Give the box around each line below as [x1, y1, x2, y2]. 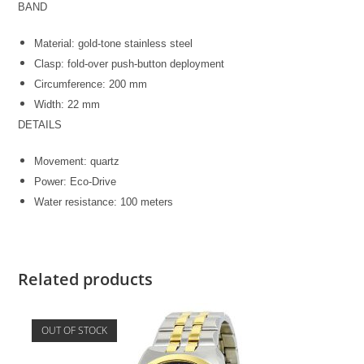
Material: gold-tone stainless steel [34, 37, 193, 50]
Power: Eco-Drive [34, 175, 117, 188]
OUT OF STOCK [41, 323, 107, 338]
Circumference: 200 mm [34, 78, 148, 91]
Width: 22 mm [34, 98, 101, 111]
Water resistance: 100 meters [34, 196, 174, 209]
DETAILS [18, 119, 63, 132]
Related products [18, 268, 154, 291]
